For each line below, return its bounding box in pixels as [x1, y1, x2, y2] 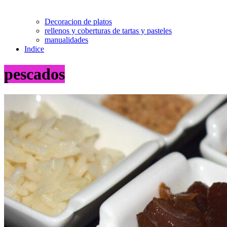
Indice [24, 45, 44, 54]
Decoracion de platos [45, 17, 112, 26]
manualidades [45, 35, 88, 45]
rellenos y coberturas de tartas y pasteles [45, 26, 172, 35]
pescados [4, 64, 65, 83]
